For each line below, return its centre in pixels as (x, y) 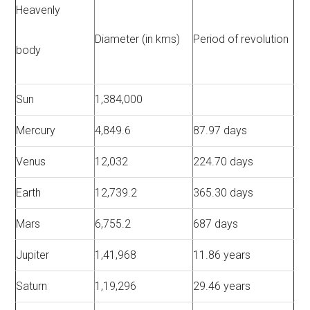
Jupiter (33, 255)
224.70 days (224, 162)
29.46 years (222, 286)
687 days (216, 224)
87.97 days (220, 131)
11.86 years (222, 255)
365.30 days (224, 193)
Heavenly (38, 10)
